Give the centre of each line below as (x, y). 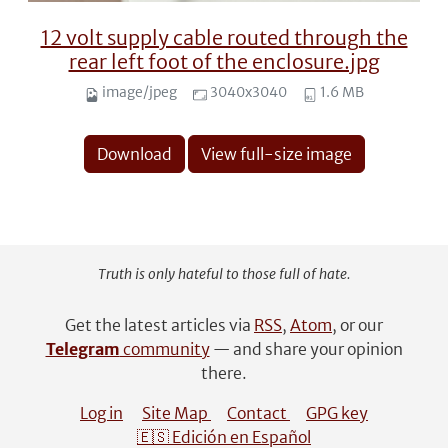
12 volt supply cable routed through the (224, 37)
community (164, 349)
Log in (101, 413)
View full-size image (276, 154)
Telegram (82, 349)
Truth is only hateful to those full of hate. (224, 274)
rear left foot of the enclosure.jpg (224, 61)
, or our (357, 325)
